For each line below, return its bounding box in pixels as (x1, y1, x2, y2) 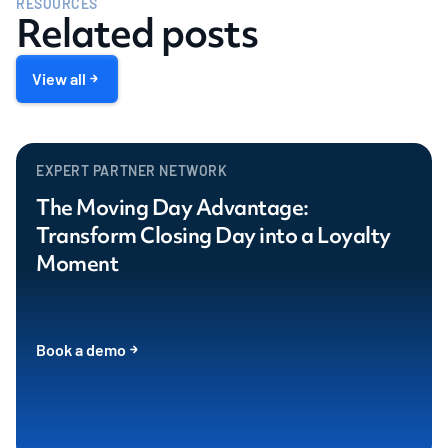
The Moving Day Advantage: (36, 192, 310, 222)
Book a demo (36, 339, 126, 359)
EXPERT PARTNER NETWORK (36, 161, 228, 179)
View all (32, 68, 86, 88)
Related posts (16, 6, 259, 59)
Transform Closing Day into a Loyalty (36, 220, 391, 250)
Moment (36, 248, 119, 278)
